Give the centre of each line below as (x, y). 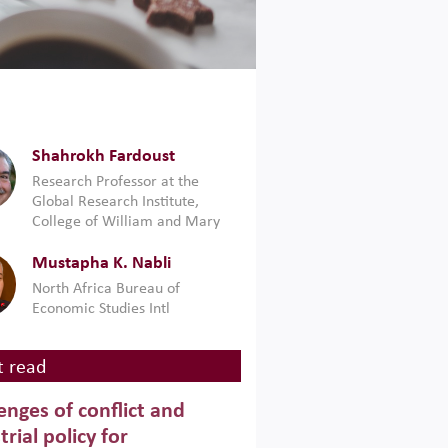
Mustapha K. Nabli (101, 263)
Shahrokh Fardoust (103, 156)
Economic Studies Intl (100, 309)
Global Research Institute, (115, 202)
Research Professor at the (115, 182)
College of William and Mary (125, 222)
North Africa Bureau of (105, 289)
